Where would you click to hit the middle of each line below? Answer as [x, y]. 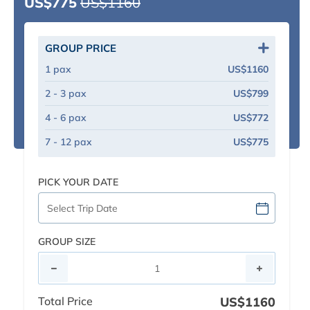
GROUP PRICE [81, 48]
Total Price [65, 301]
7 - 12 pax [69, 142]
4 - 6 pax [66, 118]
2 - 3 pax [66, 94]
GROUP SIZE [67, 242]
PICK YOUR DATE [78, 182]
